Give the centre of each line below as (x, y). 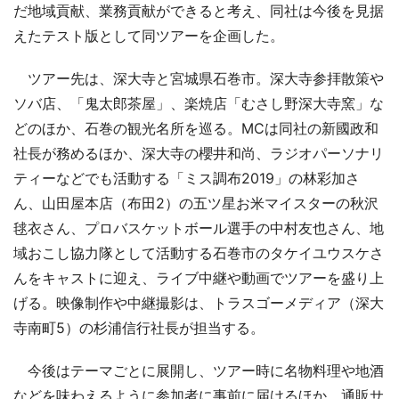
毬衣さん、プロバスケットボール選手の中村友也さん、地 (199, 228)
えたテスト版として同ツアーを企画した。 (149, 35)
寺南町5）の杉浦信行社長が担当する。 (139, 327)
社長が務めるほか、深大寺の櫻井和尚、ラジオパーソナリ (199, 153)
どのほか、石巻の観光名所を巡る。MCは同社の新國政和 (196, 128)
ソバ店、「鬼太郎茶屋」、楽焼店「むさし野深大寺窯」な (199, 103)
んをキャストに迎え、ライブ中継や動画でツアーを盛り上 (199, 277)
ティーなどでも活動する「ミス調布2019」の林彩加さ (187, 178)
